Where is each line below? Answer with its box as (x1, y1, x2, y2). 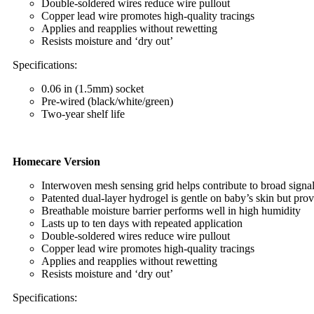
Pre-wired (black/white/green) (41, 95, 173, 107)
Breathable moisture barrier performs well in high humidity (41, 205, 301, 217)
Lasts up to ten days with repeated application (41, 217, 243, 229)
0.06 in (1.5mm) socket (41, 83, 144, 95)
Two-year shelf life (41, 108, 125, 120)
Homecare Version (13, 156, 100, 168)
